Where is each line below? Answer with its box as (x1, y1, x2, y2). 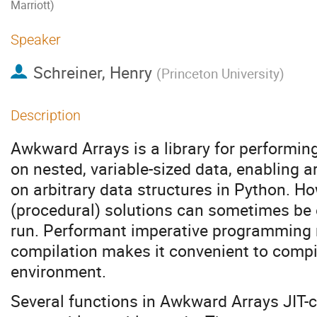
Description (11, 107, 81, 124)
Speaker (11, 31, 61, 48)
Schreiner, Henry (33, 61, 152, 84)
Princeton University (161, 64, 279, 83)
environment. (11, 260, 106, 283)
